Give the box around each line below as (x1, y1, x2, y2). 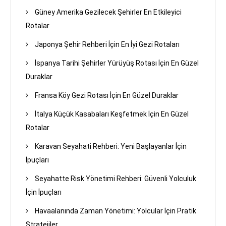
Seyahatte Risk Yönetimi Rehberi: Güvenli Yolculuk (35, 175, 196, 183)
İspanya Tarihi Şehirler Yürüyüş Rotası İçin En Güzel (35, 59, 199, 68)
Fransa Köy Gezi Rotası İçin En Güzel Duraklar (35, 91, 179, 100)
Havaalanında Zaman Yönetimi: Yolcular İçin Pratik (35, 207, 196, 215)
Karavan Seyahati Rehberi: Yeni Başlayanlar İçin (35, 142, 187, 151)
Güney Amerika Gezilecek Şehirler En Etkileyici (35, 8, 182, 17)
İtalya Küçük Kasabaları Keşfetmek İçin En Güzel (35, 110, 189, 119)
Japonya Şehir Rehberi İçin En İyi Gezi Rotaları (35, 40, 180, 49)
